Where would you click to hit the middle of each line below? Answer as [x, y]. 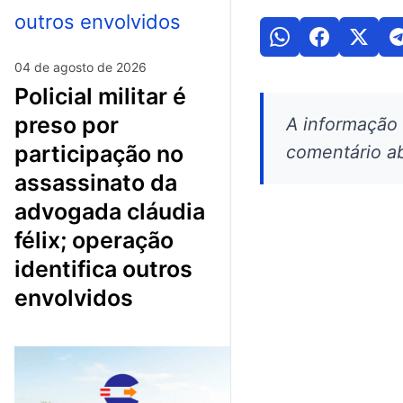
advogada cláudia [110, 211]
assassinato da [96, 182]
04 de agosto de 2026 [81, 67]
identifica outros [103, 269]
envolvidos [74, 297]
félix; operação [94, 240]
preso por [67, 125]
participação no [99, 153]
